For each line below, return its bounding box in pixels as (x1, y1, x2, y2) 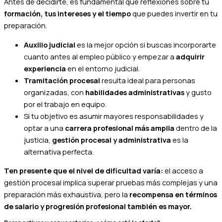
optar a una (24, 122, 65, 133)
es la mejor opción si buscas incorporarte (75, 39, 216, 50)
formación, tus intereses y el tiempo (4, 8, 131, 19)
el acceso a (163, 166, 203, 176)
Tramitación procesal (24, 75, 100, 85)
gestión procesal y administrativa (52, 134, 171, 145)
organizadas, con (24, 87, 84, 97)
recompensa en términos (129, 189, 217, 200)
